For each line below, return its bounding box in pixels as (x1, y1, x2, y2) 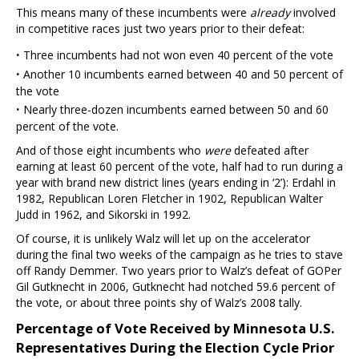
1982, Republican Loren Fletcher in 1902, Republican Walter (16, 190, 323, 206)
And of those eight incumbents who (16, 142, 204, 158)
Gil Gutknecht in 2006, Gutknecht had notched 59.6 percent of (16, 278, 335, 294)
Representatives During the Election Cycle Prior (16, 337, 334, 357)
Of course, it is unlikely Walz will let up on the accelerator (16, 230, 310, 246)
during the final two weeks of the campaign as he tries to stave (16, 246, 343, 262)
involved (290, 4, 336, 20)
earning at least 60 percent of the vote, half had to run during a (16, 158, 343, 174)
